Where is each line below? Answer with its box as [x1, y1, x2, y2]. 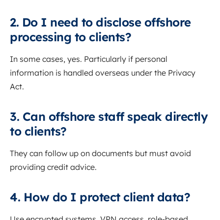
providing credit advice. [10, 162, 97, 172]
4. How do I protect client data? [10, 190, 190, 205]
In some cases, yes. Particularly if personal [10, 54, 167, 64]
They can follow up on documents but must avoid [10, 148, 191, 159]
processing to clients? [10, 29, 131, 45]
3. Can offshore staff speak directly [10, 109, 208, 124]
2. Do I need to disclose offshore [10, 15, 191, 30]
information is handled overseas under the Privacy [10, 68, 195, 78]
